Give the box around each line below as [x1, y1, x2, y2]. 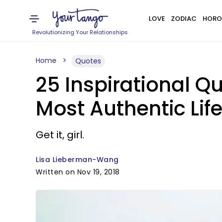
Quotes [75, 56, 101, 66]
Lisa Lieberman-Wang [36, 155, 119, 165]
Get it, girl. [36, 128, 84, 142]
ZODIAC [170, 14, 197, 23]
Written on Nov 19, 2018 [36, 167, 120, 177]
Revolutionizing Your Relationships [32, 28, 128, 36]
